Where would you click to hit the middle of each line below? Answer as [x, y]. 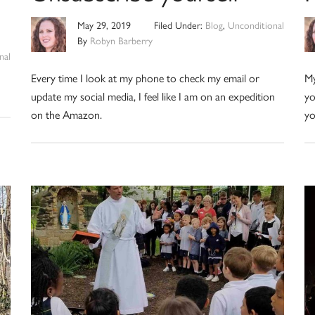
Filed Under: [180, 25]
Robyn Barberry [121, 40]
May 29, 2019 [104, 25]
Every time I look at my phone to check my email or [145, 78]
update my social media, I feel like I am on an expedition [153, 96]
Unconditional [256, 25]
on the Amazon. [66, 115]
